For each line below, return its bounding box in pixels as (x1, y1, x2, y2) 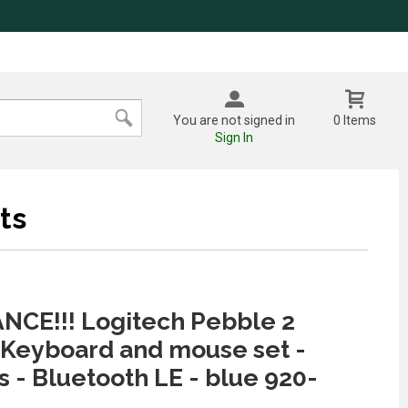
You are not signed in (173, 112, 296, 127)
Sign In (215, 129, 254, 145)
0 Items (333, 112, 377, 127)
